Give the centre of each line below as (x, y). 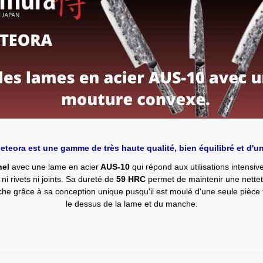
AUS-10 (114, 166)
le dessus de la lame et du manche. (131, 203)
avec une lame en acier (54, 166)
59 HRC (131, 179)
